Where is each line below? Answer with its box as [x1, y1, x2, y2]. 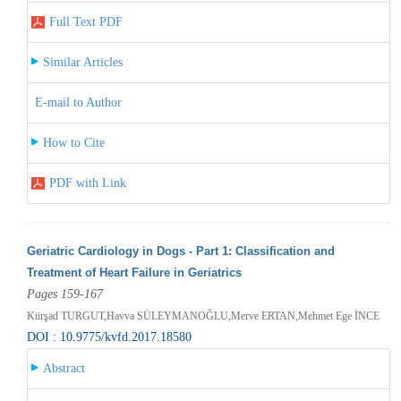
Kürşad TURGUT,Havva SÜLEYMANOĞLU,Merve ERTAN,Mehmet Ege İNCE [26, 309, 380, 322]
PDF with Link [48, 175, 126, 190]
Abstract [42, 361, 85, 375]
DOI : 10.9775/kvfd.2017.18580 [26, 329, 192, 344]
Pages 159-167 [26, 286, 103, 301]
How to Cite [42, 135, 105, 149]
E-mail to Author [34, 95, 122, 109]
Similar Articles [42, 55, 123, 69]
